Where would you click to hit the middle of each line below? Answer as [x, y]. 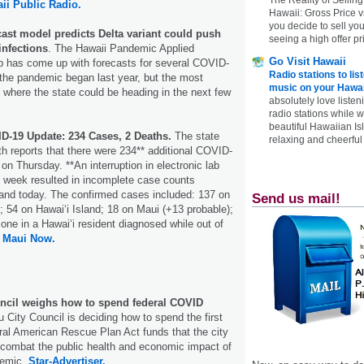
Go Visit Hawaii [308, 61]
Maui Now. [29, 238]
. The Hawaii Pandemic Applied [121, 48]
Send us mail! [296, 198]
